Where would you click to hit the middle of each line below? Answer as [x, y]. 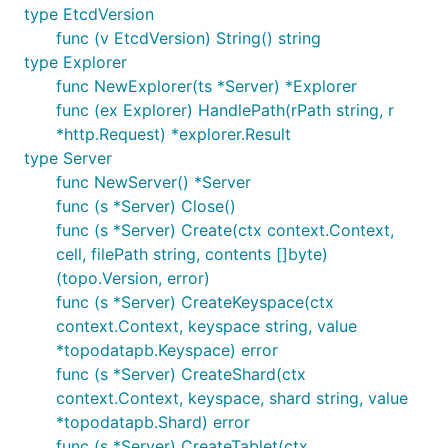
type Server [68, 158]
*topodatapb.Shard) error [153, 422]
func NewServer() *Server [153, 182]
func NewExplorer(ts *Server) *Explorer [206, 86]
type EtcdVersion [89, 14]
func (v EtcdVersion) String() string [188, 38]
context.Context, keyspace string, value [206, 326]
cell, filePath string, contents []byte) [192, 254]
